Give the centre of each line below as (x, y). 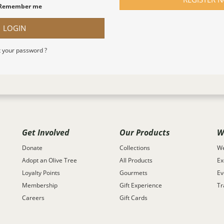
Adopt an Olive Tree (49, 160)
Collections (135, 147)
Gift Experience (141, 185)
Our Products (145, 133)
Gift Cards (133, 197)
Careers (33, 197)
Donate (32, 147)
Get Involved (46, 133)
